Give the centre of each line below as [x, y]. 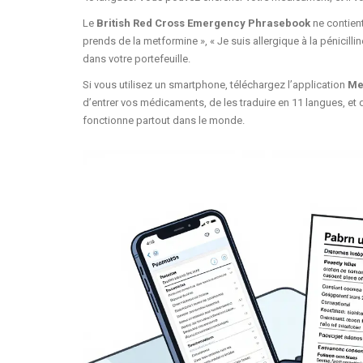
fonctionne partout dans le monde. [164, 120]
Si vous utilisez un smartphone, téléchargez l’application [215, 84]
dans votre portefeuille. [137, 58]
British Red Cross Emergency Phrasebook [203, 23]
